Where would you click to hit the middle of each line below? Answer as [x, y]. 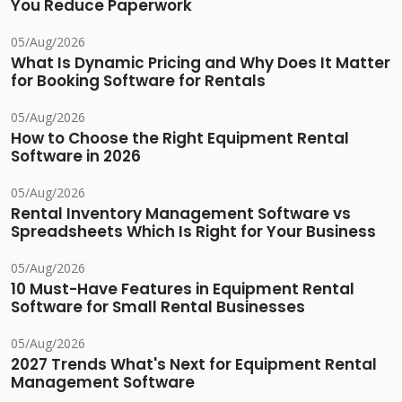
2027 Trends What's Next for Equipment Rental [194, 365]
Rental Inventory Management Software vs [181, 214]
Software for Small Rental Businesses [158, 307]
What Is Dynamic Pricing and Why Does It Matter [201, 63]
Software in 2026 [76, 157]
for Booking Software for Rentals [138, 81]
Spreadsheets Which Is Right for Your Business [193, 232]
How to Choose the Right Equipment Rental [180, 139]
